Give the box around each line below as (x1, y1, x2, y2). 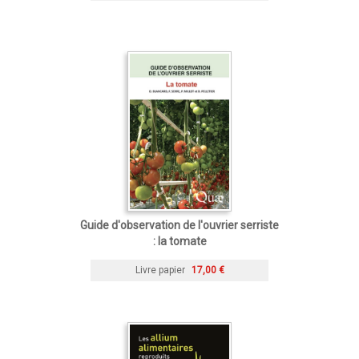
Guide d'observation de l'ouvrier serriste (80, 218, 279, 232)
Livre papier (135, 264, 185, 276)
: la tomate (152, 234, 207, 248)
